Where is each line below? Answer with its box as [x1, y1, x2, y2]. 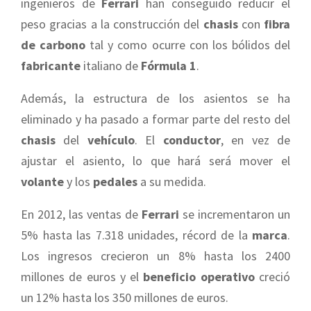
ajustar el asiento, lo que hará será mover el [21, 152, 290, 169]
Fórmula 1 [141, 57, 196, 74]
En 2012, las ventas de [21, 205, 142, 222]
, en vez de [220, 131, 291, 148]
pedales [93, 173, 137, 190]
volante [21, 173, 64, 190]
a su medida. [137, 173, 206, 190]
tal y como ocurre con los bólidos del [85, 36, 291, 53]
